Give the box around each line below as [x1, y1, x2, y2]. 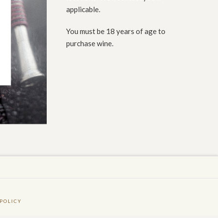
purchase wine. [66, 38, 114, 48]
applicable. [66, 5, 101, 14]
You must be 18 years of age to [66, 26, 166, 36]
